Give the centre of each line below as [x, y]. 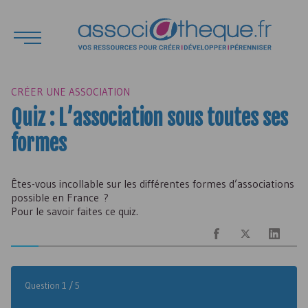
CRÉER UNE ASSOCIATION [70, 92]
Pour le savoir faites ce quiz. [75, 211]
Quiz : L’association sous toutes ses [150, 118]
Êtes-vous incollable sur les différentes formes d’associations [153, 184]
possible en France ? [60, 197]
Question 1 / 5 [52, 285]
